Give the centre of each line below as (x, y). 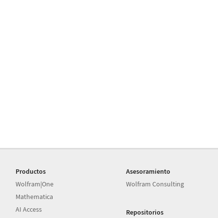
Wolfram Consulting (155, 184)
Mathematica (34, 197)
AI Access (29, 209)
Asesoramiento (148, 171)
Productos (31, 171)
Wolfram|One (35, 184)
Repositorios (145, 212)
